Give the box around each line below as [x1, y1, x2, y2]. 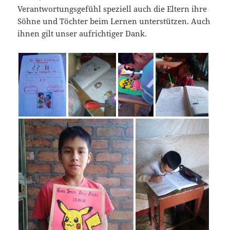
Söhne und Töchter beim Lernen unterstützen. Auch [17, 16, 211, 27]
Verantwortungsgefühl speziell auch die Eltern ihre [17, 4, 207, 14]
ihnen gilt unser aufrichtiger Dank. [17, 28, 147, 39]
